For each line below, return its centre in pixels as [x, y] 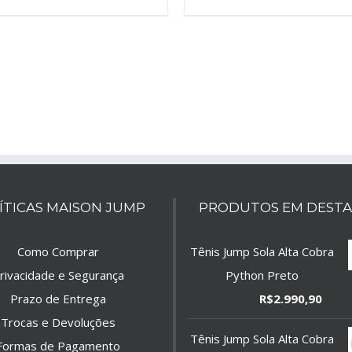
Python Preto [262, 275]
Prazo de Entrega [58, 299]
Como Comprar [58, 252]
